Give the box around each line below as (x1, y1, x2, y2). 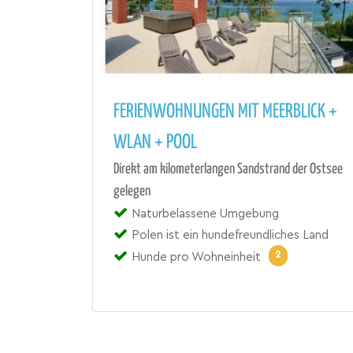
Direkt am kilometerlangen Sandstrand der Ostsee (113, 162, 343, 176)
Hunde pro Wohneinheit (132, 251, 261, 263)
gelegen (113, 184, 150, 199)
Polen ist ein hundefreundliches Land (132, 229, 329, 241)
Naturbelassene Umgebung (132, 207, 279, 220)
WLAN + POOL (113, 132, 197, 152)
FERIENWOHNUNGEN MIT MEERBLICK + (113, 102, 337, 121)
